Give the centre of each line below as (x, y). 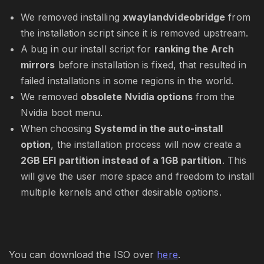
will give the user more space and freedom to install (138, 176)
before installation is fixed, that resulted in (151, 65)
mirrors (38, 65)
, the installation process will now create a (146, 145)
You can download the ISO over (83, 255)
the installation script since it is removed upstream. (135, 33)
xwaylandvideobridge (174, 17)
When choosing (58, 129)
